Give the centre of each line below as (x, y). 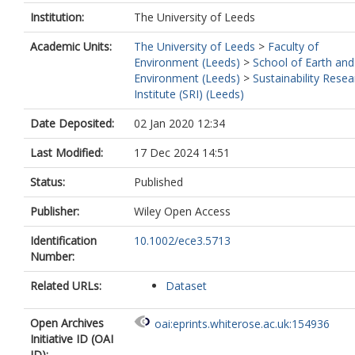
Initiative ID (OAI (72, 339)
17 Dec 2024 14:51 (182, 153)
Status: (48, 182)
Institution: (57, 17)
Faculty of (293, 46)
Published (158, 182)
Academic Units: (71, 46)
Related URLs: (66, 286)
